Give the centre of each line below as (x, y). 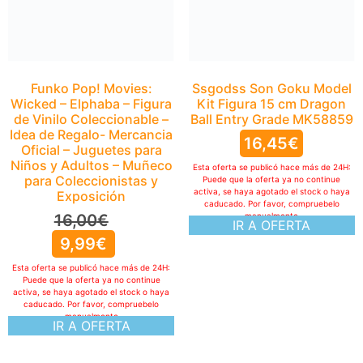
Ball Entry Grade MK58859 (271, 120)
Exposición (92, 30)
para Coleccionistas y (92, 14)
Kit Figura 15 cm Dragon (272, 104)
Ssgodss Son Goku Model (271, 89)
